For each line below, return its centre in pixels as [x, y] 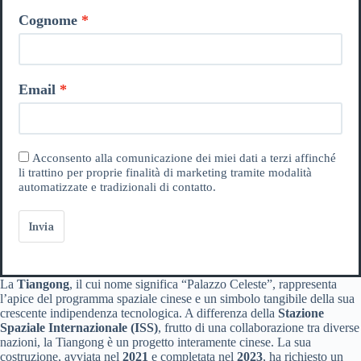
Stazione [301, 313]
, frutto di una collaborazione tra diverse [259, 327]
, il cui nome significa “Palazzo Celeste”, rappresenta [203, 284]
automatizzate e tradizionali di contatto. [117, 187]
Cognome [48, 20]
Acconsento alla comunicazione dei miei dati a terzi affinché [184, 158]
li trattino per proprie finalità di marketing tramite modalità [165, 172]
